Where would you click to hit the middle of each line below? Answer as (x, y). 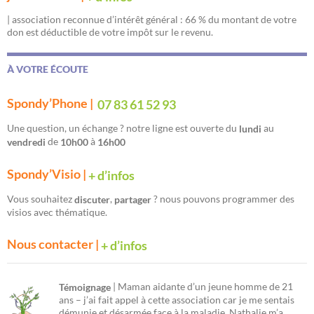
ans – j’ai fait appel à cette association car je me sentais (177, 300)
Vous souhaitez (41, 198)
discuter (92, 200)
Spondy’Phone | (52, 103)
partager (134, 200)
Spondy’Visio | (48, 174)
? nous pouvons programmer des (224, 198)
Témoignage (85, 287)
